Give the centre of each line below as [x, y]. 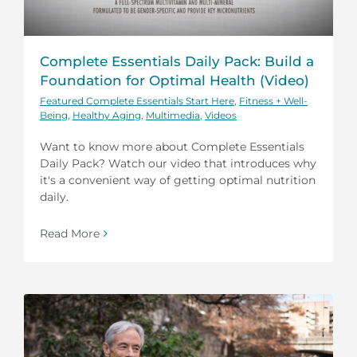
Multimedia [173, 116]
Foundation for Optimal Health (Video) [175, 81]
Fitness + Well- [273, 101]
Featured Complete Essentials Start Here [137, 101]
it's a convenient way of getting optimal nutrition [178, 180]
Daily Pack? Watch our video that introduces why [178, 164]
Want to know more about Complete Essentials [172, 147]
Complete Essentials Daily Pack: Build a [177, 62]
